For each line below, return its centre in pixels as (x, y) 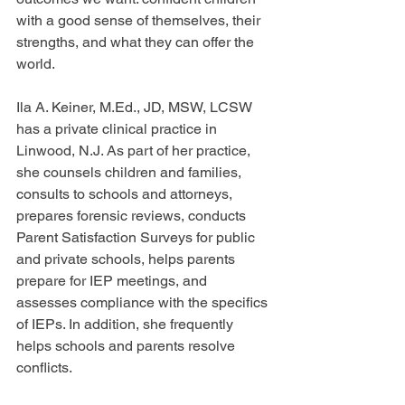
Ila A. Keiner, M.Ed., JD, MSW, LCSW (136, 108)
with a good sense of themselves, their (140, 21)
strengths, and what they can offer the (137, 42)
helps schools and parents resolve (127, 346)
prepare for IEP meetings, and (113, 281)
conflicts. (44, 368)
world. (36, 64)
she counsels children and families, (131, 173)
